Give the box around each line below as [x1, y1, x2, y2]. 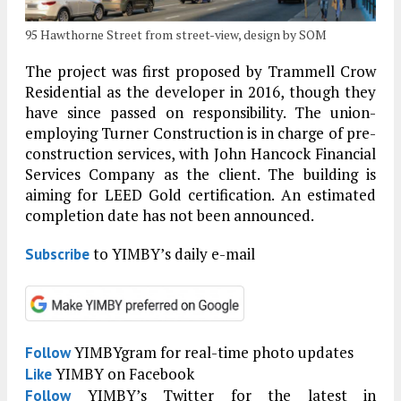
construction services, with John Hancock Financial [25, 142, 376, 164]
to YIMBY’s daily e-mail [90, 243, 255, 264]
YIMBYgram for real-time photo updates [71, 341, 354, 363]
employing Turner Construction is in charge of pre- [25, 122, 376, 143]
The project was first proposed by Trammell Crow [25, 60, 376, 81]
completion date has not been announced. [25, 204, 314, 226]
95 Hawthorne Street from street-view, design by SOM [25, 25, 327, 43]
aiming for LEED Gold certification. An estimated [25, 183, 376, 205]
